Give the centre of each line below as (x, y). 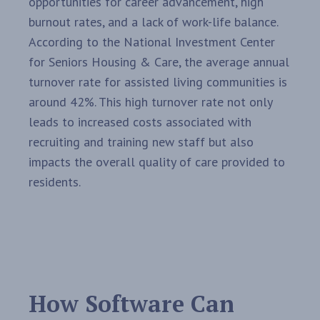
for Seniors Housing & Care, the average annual (159, 62)
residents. (55, 182)
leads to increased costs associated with (140, 122)
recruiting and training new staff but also (141, 142)
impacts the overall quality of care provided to (157, 162)
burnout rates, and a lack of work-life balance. (153, 22)
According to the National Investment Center (152, 42)
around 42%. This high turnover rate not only (150, 102)
